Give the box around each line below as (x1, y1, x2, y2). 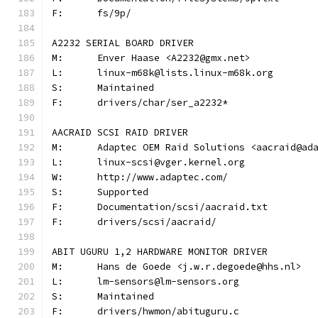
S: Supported (97, 186, 148, 198)
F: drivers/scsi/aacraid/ (97, 216, 216, 228)
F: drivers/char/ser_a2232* (97, 97, 228, 109)
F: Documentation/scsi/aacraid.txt (97, 201, 268, 213)
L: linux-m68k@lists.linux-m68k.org (97, 67, 273, 79)
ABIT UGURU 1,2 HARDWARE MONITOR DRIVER (52, 246, 268, 258)
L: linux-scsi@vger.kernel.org (97, 156, 245, 168)
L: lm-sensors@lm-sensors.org (97, 275, 239, 287)
